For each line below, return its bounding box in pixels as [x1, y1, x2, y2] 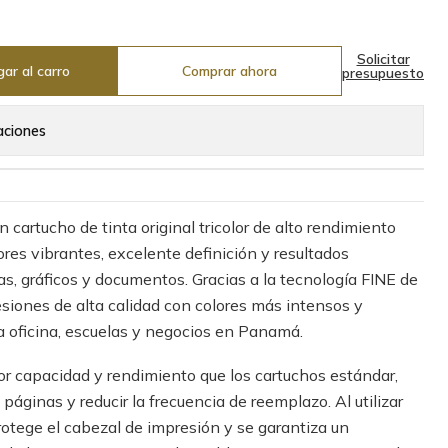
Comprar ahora [182, 62, 278, 80]
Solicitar [356, 50, 410, 68]
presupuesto [342, 64, 424, 82]
